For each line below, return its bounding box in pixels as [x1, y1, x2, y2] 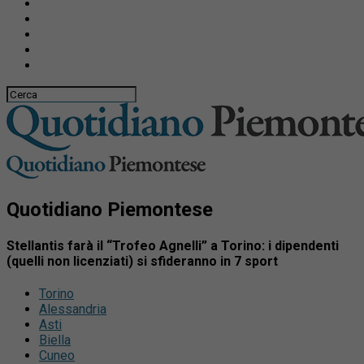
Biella [39, 332, 71, 349]
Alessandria [39, 301, 106, 318]
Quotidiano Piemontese [6, 197, 213, 221]
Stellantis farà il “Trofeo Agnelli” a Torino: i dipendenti [6, 238, 339, 254]
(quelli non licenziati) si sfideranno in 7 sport [6, 253, 278, 270]
